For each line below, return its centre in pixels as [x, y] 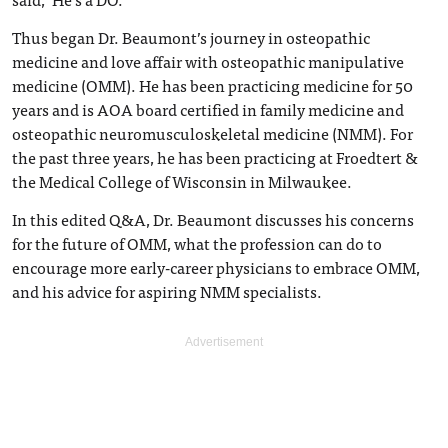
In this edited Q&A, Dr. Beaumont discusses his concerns [213, 219]
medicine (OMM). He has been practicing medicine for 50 [212, 85]
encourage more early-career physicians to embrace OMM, [216, 267]
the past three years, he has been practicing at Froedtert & [215, 157]
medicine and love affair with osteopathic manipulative [208, 61]
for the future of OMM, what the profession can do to [197, 243]
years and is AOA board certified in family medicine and [208, 109]
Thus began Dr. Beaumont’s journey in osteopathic [191, 37]
